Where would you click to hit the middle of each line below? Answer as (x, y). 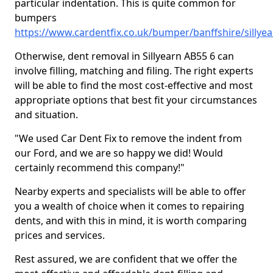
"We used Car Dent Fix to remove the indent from (128, 138)
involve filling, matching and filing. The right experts (134, 71)
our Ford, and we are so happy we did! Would (119, 153)
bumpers (36, 18)
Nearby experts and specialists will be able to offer (130, 191)
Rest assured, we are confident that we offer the (126, 259)
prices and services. (61, 235)
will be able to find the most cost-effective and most (134, 85)
